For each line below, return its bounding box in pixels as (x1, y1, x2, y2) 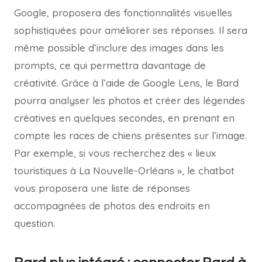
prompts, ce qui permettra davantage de (14, 59, 206, 72)
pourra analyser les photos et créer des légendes (14, 94, 245, 107)
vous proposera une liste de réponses (14, 182, 190, 195)
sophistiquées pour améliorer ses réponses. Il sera (14, 24, 247, 37)
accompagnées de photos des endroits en (14, 199, 210, 212)
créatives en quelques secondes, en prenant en (14, 112, 235, 125)
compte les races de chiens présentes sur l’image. (14, 129, 247, 142)
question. (14, 217, 55, 230)
